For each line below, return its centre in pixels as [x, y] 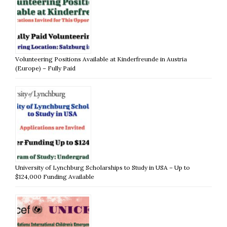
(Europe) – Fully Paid [45, 68]
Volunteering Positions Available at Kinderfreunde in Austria [101, 59]
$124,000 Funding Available [55, 176]
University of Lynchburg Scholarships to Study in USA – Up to [103, 167]
